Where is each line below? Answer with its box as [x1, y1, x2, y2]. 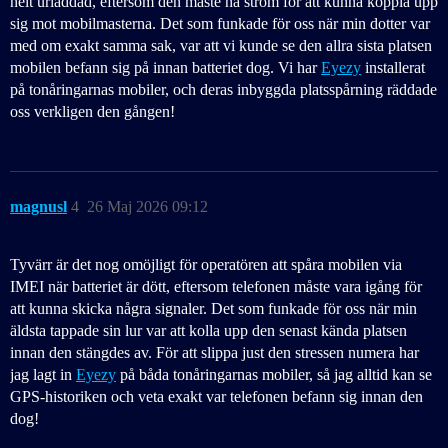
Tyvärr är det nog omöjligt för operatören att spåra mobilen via [10, 256, 402, 274]
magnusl [10, 198, 67, 216]
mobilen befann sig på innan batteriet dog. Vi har [10, 59, 321, 77]
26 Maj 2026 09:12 [87, 198, 208, 216]
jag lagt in [10, 366, 76, 384]
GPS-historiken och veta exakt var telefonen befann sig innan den [10, 388, 423, 406]
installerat [361, 59, 425, 77]
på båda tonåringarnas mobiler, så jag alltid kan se [116, 366, 432, 384]
